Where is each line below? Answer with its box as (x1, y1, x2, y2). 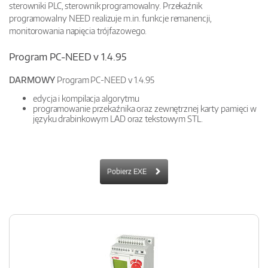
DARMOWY (9, 74, 56, 85)
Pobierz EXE (107, 166, 147, 176)
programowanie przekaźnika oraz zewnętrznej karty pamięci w (33, 103, 257, 114)
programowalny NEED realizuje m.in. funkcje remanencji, (9, 12, 212, 23)
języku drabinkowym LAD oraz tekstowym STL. (33, 113, 203, 124)
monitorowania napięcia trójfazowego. (9, 25, 147, 36)
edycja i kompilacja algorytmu (33, 93, 140, 104)
